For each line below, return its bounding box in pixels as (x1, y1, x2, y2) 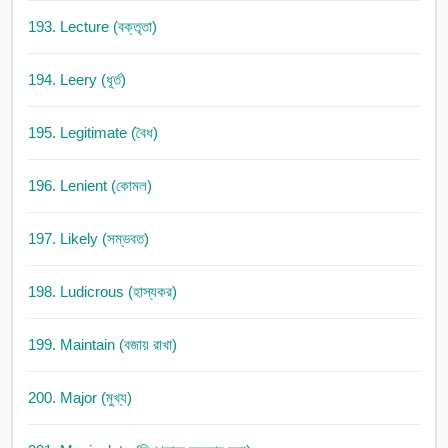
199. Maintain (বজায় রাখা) (27, 336, 177, 354)
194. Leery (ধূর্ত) (27, 71, 126, 89)
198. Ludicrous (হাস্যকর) (27, 283, 177, 301)
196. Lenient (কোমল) (27, 177, 152, 195)
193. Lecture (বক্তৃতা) (27, 18, 157, 36)
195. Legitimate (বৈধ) (27, 124, 158, 142)
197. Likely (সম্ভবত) (27, 230, 149, 248)
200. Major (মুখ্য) (27, 389, 132, 407)
